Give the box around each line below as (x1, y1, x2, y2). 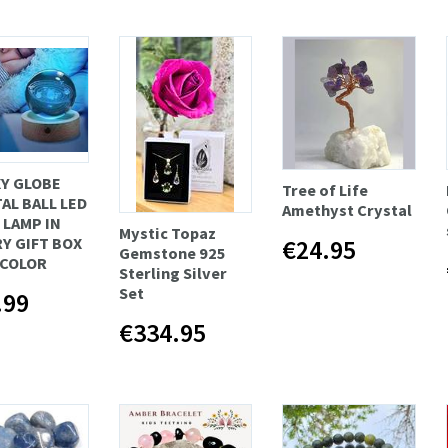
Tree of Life (282, 179, 369, 200)
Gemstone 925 (118, 243, 226, 264)
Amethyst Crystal (282, 199, 413, 220)
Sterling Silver (118, 263, 227, 284)
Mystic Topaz (118, 223, 216, 244)
